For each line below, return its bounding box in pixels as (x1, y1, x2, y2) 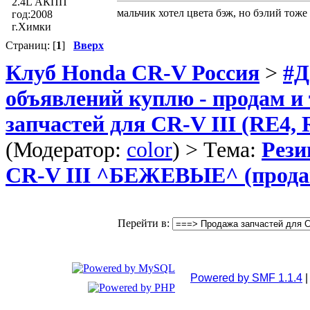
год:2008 (12, 8, 53, 20)
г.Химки (12, 20, 51, 33)
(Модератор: (6, 137, 127, 163)
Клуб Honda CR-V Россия (6, 60, 259, 86)
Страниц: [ (6, 39, 56, 51)
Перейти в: (118, 217, 170, 230)
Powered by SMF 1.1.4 (190, 271, 302, 284)
